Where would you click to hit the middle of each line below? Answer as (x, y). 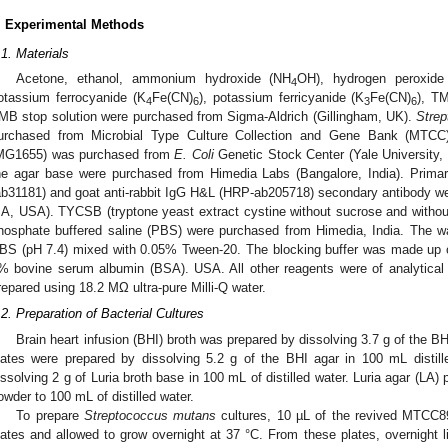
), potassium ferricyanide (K (281, 98)
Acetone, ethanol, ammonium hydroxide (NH (154, 79)
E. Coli (194, 155)
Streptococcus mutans (150, 415)
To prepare (50, 415)
